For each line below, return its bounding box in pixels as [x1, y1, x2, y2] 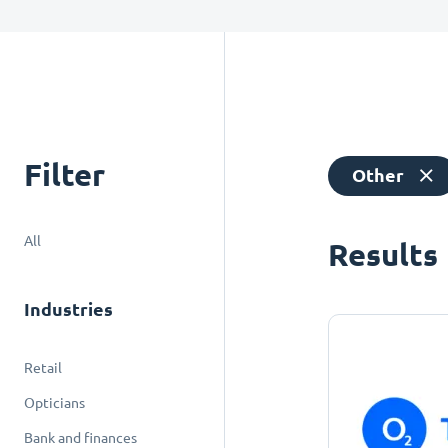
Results [328, 236, 439, 273]
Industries [24, 299, 113, 320]
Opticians [24, 395, 85, 411]
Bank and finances [24, 430, 137, 446]
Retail [24, 360, 62, 376]
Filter [24, 156, 105, 193]
